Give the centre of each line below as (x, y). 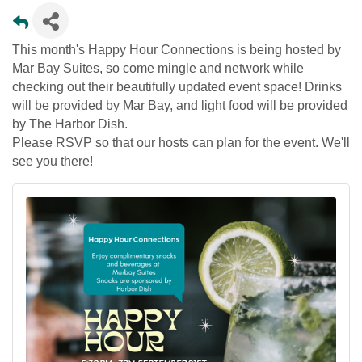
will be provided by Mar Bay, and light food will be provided (180, 105)
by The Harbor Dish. (72, 124)
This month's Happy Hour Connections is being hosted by (177, 49)
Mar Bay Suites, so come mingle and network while (158, 68)
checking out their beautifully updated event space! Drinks (177, 86)
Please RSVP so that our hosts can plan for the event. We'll (181, 142)
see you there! (54, 161)
